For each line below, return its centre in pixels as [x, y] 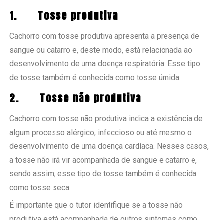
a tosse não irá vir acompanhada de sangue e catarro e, [103, 160]
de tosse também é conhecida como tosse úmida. [95, 77]
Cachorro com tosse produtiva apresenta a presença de [105, 36]
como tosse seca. [40, 187]
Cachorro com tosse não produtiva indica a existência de [106, 118]
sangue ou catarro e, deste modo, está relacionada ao [101, 50]
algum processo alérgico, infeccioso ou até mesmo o [101, 132]
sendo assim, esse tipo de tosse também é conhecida [103, 173]
